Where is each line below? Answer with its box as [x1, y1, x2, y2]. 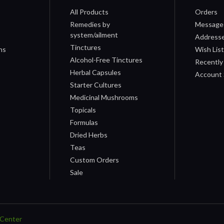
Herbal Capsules [70, 67, 121, 76]
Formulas [70, 117, 98, 126]
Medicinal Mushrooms [70, 92, 138, 101]
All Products [70, 7, 109, 16]
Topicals [70, 105, 96, 114]
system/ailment [70, 30, 118, 39]
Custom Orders [70, 155, 119, 164]
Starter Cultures [70, 80, 122, 89]
